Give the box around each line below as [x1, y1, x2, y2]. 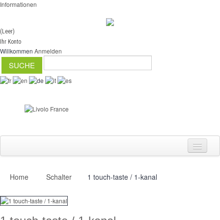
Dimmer [18, 197, 37, 205]
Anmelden [34, 47, 62, 55]
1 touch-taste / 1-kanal [85, 171, 157, 182]
